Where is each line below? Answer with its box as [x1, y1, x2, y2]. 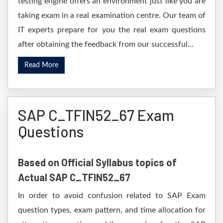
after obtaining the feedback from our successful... [18, 40, 194, 48]
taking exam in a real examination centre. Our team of [18, 11, 206, 19]
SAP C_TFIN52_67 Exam [18, 106, 174, 124]
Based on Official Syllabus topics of [18, 156, 177, 168]
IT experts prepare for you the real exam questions [18, 26, 206, 34]
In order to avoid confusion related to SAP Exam [18, 192, 206, 200]
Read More [24, 62, 58, 69]
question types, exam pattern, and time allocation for [18, 206, 206, 214]
